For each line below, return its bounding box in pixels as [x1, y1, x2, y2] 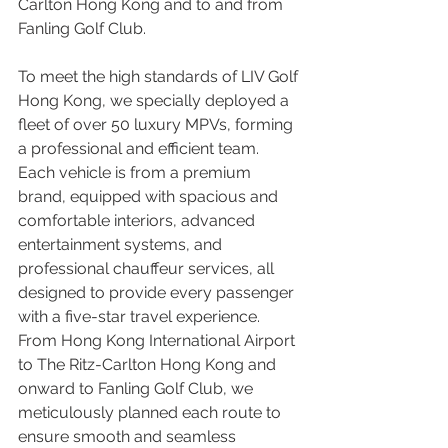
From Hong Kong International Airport [18, 331, 299, 351]
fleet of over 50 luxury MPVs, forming [18, 115, 297, 135]
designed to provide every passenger [18, 283, 298, 303]
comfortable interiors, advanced [18, 211, 259, 231]
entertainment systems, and [18, 235, 226, 255]
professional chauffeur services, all [18, 259, 278, 279]
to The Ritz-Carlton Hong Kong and [18, 355, 280, 375]
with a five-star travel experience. [18, 307, 264, 327]
